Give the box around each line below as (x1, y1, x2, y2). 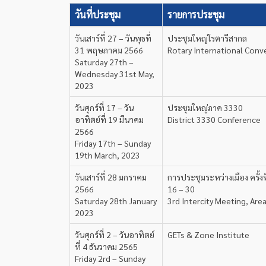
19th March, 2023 (75, 150, 140, 160)
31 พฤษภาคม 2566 (75, 45, 143, 55)
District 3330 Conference (167, 114, 261, 125)
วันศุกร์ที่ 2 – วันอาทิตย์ (75, 229, 154, 240)
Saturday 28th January (75, 195, 157, 206)
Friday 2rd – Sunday (75, 253, 145, 264)
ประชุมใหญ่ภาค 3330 (167, 102, 243, 113)
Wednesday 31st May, (75, 68, 154, 79)
